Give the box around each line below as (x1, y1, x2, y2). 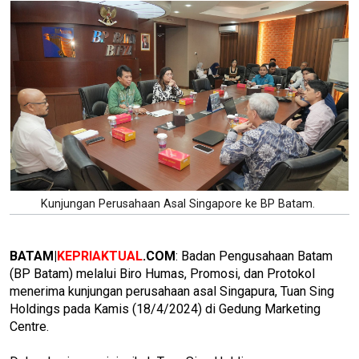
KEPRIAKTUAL (57, 248, 143, 264)
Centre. (10, 318, 49, 334)
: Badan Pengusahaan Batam (175, 248, 333, 264)
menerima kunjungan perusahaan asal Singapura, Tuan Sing (10, 283, 334, 299)
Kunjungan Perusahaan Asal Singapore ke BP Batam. (41, 196, 318, 211)
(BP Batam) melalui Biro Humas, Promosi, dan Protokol (10, 265, 315, 281)
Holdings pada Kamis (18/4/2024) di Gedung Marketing (10, 301, 321, 317)
